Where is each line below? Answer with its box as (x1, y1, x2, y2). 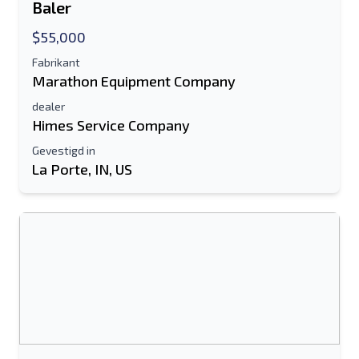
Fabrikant (32, 55, 80, 69)
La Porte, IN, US (32, 160, 132, 178)
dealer (32, 99, 65, 113)
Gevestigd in (32, 143, 95, 157)
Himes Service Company (32, 116, 190, 134)
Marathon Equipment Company (32, 72, 236, 90)
